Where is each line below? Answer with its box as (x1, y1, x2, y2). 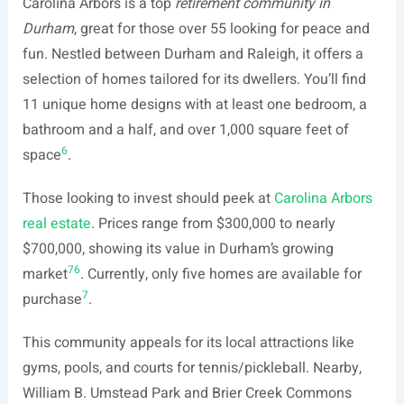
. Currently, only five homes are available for (79, 263, 362, 285)
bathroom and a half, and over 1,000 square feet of (22, 119, 349, 141)
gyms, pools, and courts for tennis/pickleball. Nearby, (22, 357, 362, 379)
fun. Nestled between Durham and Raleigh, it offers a (22, 43, 363, 65)
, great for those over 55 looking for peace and (73, 18, 370, 40)
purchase (22, 289, 82, 310)
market (22, 263, 68, 285)
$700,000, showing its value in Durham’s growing (22, 238, 334, 260)
